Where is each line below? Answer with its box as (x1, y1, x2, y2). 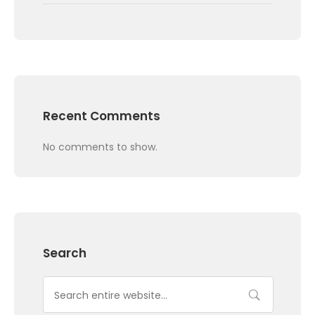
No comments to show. (43, 139, 157, 154)
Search (43, 244, 86, 262)
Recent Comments (43, 107, 160, 124)
